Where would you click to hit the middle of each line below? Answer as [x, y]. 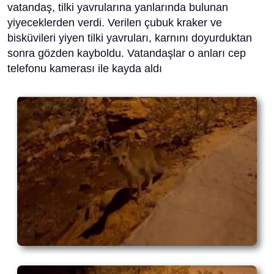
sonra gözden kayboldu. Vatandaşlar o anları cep [127, 53]
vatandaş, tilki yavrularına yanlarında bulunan [118, 7]
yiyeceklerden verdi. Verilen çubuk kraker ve [115, 23]
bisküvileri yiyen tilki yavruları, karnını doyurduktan [130, 38]
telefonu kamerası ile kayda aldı [85, 68]
